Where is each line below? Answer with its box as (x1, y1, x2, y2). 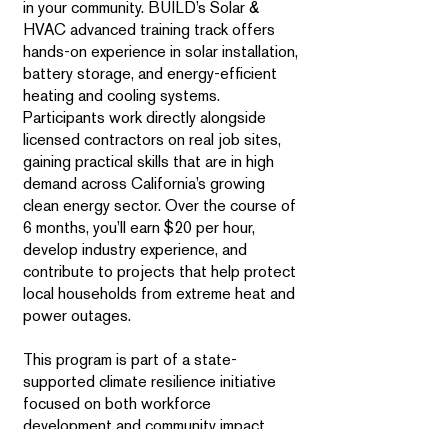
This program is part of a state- (23, 350, 237, 369)
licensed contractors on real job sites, (23, 130, 281, 149)
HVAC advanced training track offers (23, 20, 275, 39)
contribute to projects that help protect (23, 262, 296, 281)
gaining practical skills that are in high (23, 152, 274, 171)
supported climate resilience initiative (23, 372, 276, 391)
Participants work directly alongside (23, 108, 266, 127)
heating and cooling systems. (23, 86, 220, 105)
